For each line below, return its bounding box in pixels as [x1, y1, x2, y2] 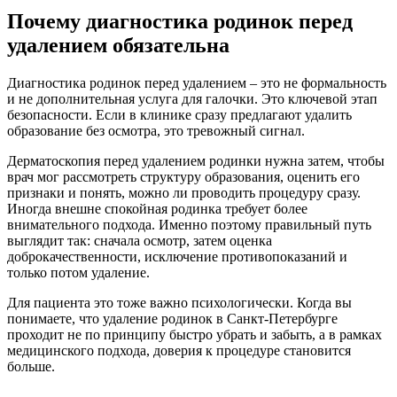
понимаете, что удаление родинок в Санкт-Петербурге [7, 311, 338, 327]
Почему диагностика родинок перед [7, 10, 353, 34]
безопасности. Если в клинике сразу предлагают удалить [7, 107, 352, 123]
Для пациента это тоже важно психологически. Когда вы [7, 295, 352, 311]
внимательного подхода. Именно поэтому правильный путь [7, 217, 371, 233]
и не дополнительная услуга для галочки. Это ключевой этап [7, 91, 378, 107]
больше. [7, 359, 55, 375]
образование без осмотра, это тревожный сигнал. [7, 123, 305, 139]
